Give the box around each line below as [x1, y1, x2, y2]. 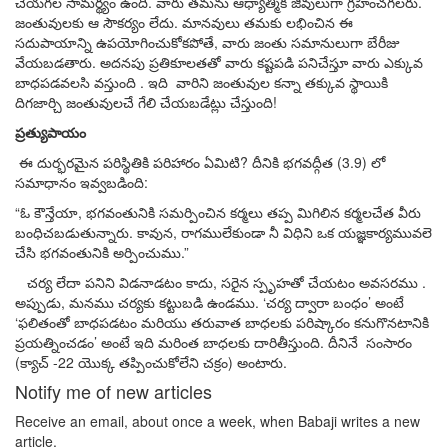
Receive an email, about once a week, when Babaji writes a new [15, 411, 420, 432]
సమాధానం [15, 172, 76, 193]
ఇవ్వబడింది [80, 172, 144, 193]
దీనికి [252, 152, 279, 173]
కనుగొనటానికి [354, 312, 429, 333]
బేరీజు [367, 32, 400, 53]
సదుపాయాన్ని [15, 32, 92, 53]
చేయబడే [160, 92, 210, 113]
